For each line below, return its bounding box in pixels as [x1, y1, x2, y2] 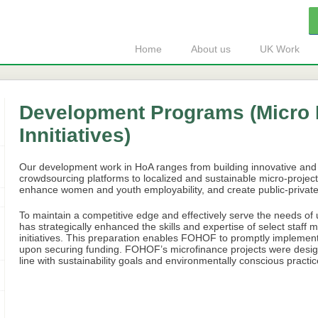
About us [191, 43, 231, 55]
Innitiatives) [19, 124, 131, 146]
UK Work [260, 43, 300, 55]
